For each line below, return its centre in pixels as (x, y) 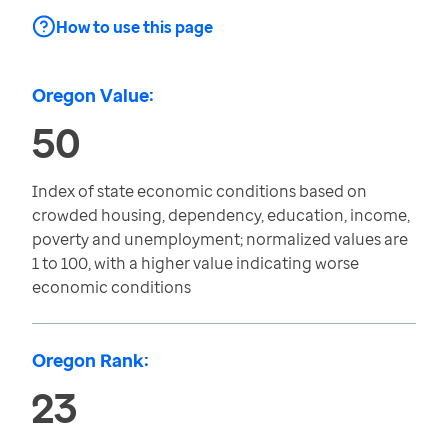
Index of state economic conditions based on (199, 191)
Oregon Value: (93, 95)
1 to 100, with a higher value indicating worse (195, 263)
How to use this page (134, 27)
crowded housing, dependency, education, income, (221, 215)
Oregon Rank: (90, 360)
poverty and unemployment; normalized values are (220, 239)
